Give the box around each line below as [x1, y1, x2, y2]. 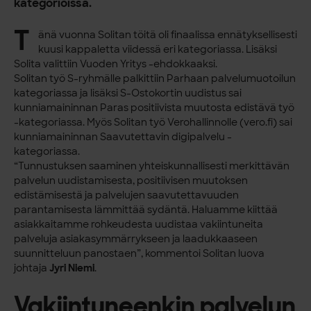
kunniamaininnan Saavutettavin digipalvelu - [14, 130, 233, 143]
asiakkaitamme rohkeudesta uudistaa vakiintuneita [14, 217, 264, 230]
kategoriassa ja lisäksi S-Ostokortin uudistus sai [14, 86, 242, 99]
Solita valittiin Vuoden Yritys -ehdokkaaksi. [14, 57, 218, 70]
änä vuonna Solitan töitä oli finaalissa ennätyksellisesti [37, 28, 297, 41]
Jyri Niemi [49, 261, 95, 274]
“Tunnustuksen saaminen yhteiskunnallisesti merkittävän [14, 159, 290, 172]
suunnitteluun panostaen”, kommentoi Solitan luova [14, 246, 265, 260]
